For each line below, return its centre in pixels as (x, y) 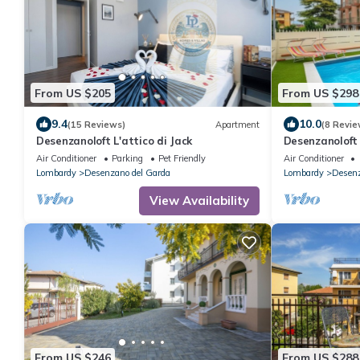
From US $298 (320, 93)
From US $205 (73, 93)
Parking (127, 158)
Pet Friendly (182, 158)
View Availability (199, 200)
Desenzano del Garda (127, 173)
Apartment (237, 124)
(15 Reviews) (96, 124)
